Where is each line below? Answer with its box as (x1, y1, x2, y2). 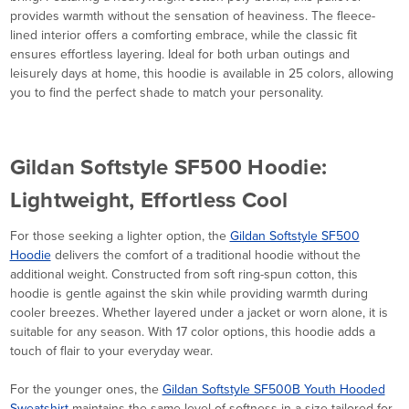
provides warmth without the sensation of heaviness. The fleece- (9, 6, 375, 26)
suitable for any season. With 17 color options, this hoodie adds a (9, 322, 375, 342)
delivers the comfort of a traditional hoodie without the (50, 246, 361, 266)
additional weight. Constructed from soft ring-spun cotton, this (9, 265, 358, 285)
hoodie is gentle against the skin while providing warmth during (9, 284, 368, 304)
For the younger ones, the (9, 380, 163, 400)
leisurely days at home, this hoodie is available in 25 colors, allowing (9, 64, 393, 84)
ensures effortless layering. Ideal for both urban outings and (9, 45, 350, 65)
